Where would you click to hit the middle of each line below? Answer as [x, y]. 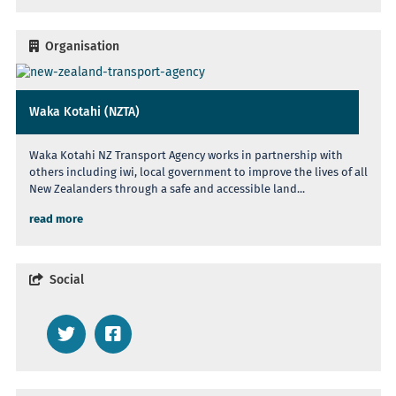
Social [65, 280]
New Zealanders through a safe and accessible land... [167, 189]
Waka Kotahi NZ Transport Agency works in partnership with [186, 156]
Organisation [80, 46]
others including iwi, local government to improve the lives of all [198, 172]
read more [56, 219]
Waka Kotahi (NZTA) [84, 112]
